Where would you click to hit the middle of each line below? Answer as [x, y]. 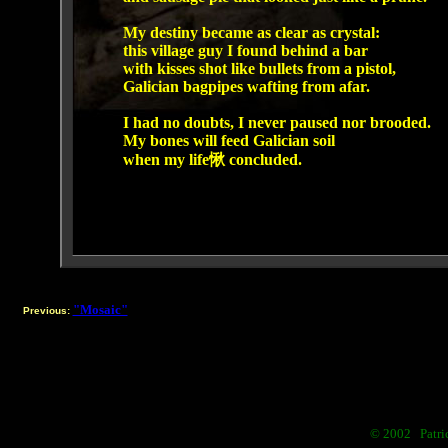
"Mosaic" [100, 309]
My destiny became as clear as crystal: [251, 32]
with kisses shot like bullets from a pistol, [259, 68]
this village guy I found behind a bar [245, 50]
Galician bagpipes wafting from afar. [246, 86]
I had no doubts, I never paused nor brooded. [276, 122]
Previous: [46, 310]
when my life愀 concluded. [212, 159]
